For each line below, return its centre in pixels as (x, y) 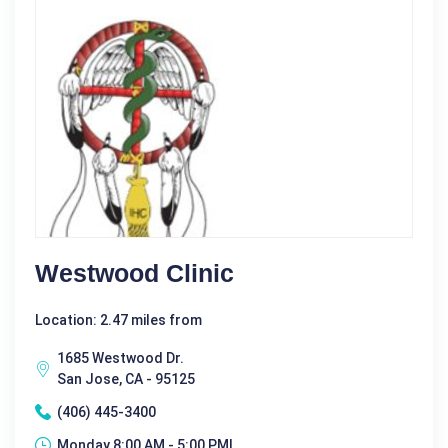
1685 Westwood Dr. (120, 357)
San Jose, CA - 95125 (126, 378)
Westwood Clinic (134, 272)
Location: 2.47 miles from (118, 319)
